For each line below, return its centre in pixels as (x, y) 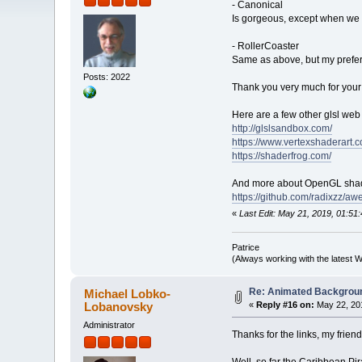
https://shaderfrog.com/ (281, 156)
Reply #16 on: (286, 304)
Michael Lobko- (127, 293)
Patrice (245, 247)
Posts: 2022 (107, 76)
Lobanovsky (118, 306)
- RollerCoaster (265, 46)
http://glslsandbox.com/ (282, 129)
